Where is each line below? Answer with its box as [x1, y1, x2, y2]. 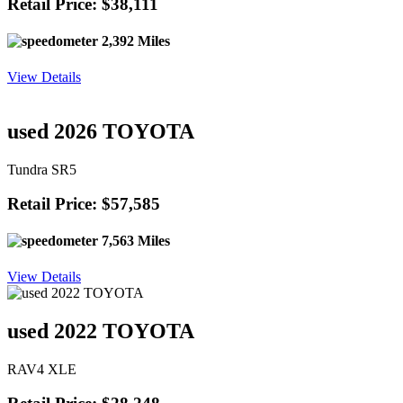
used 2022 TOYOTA [7, 318, 194, 343]
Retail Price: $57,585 [7, 194, 160, 214]
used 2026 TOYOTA [7, 119, 194, 143]
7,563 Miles [98, 233, 170, 249]
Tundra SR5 [7, 161, 76, 177]
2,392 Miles [98, 33, 170, 49]
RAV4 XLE [7, 361, 76, 377]
